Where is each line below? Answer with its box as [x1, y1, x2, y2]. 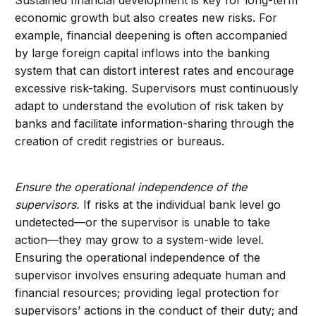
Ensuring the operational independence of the [15, 250, 261, 265]
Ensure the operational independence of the [15, 180, 248, 195]
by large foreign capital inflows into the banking [15, 46, 270, 61]
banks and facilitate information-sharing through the [15, 116, 295, 131]
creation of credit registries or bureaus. [15, 134, 225, 149]
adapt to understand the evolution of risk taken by [15, 99, 284, 114]
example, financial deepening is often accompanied [15, 28, 288, 43]
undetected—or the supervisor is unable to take [15, 215, 271, 230]
